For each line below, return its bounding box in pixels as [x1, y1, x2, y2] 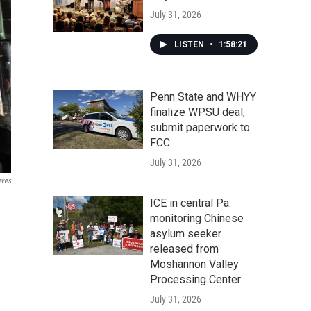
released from [150, 242, 219, 255]
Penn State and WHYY [150, 90, 256, 103]
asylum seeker [150, 227, 221, 240]
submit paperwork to [150, 121, 250, 134]
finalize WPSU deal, [150, 106, 245, 119]
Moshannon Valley [150, 258, 239, 271]
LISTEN [174, 40, 206, 49]
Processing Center [150, 273, 241, 286]
